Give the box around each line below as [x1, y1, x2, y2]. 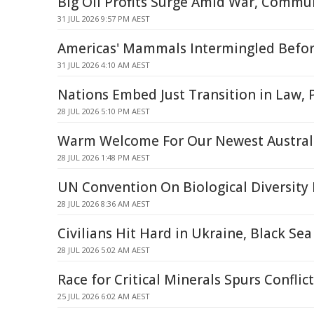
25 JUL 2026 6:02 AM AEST [57, 291, 150, 301]
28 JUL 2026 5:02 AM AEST [57, 245, 150, 255]
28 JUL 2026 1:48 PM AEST [57, 152, 150, 163]
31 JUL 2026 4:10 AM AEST [57, 60, 150, 70]
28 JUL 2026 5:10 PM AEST [57, 106, 150, 116]
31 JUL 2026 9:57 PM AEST [57, 13, 150, 24]
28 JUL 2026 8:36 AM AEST [57, 198, 150, 209]
